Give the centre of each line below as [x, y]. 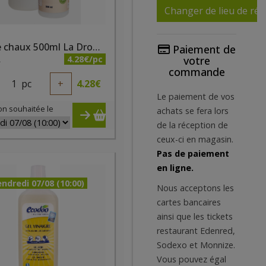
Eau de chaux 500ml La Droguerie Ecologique [97, 47]
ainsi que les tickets [195, 216]
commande [197, 72]
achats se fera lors [193, 111]
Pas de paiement [193, 153]
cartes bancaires [189, 202]
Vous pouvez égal [191, 259]
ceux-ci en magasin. [195, 139]
